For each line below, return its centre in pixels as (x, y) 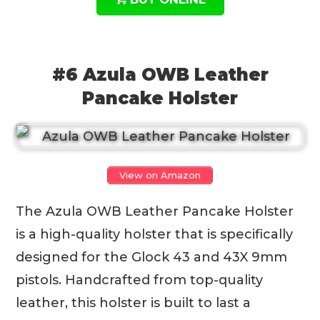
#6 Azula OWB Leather (160, 75)
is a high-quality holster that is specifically (155, 234)
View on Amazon (160, 175)
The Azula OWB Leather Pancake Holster (155, 211)
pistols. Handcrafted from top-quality (140, 280)
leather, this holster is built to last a (134, 303)
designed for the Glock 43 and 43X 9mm (152, 257)
